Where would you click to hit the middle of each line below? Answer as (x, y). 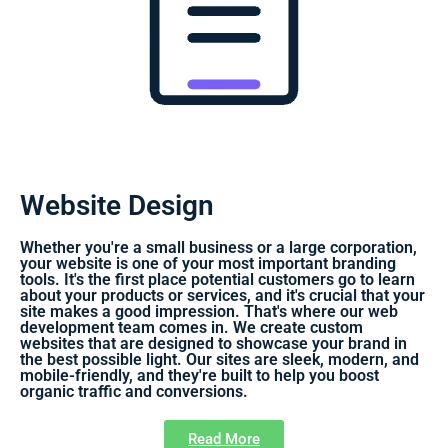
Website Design (117, 205)
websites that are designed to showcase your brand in (213, 343)
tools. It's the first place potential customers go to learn (217, 279)
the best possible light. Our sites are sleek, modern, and (219, 359)
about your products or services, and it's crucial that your (222, 295)
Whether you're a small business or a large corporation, (218, 247)
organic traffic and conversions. (134, 391)
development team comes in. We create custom (191, 327)
